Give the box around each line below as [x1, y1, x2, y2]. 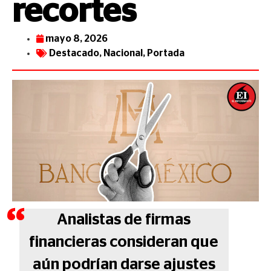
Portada [147, 48, 184, 58]
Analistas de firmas [57, 212, 191, 228]
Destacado [49, 48, 99, 58]
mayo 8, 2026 [45, 34, 108, 44]
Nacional [103, 48, 143, 58]
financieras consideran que [29, 234, 219, 250]
